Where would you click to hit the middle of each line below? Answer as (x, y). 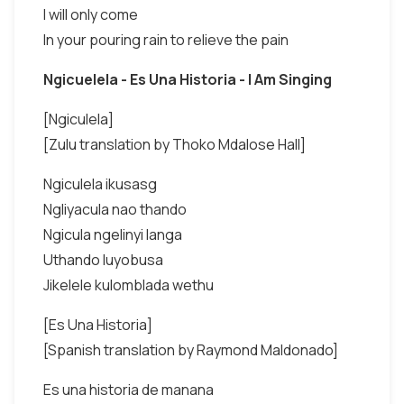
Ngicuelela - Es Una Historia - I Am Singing (188, 79)
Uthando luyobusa (103, 260)
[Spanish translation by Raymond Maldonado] (191, 350)
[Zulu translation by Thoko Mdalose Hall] (174, 144)
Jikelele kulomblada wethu (129, 285)
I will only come (91, 14)
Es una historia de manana (129, 390)
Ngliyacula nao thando (115, 209)
